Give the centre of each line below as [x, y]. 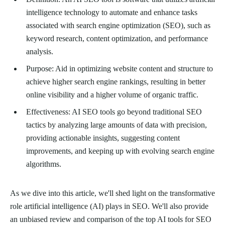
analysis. [40, 52]
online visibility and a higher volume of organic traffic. [112, 95]
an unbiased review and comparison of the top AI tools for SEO [111, 219]
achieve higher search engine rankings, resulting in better [116, 82]
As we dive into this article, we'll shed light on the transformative [113, 193]
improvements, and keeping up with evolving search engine [120, 151]
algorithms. [44, 164]
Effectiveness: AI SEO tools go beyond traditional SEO [114, 112]
